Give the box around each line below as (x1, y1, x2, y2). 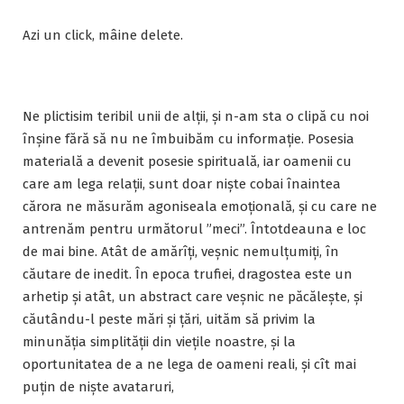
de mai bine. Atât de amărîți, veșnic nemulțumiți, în (23, 243, 339, 260)
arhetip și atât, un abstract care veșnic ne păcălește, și (23, 288, 363, 305)
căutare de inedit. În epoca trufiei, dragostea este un (23, 265, 353, 282)
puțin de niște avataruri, (23, 378, 174, 395)
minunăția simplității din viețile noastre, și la (23, 333, 296, 350)
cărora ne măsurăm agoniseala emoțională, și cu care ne (23, 197, 377, 215)
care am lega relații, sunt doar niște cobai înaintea (23, 175, 341, 192)
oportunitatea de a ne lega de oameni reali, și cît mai (23, 355, 356, 372)
